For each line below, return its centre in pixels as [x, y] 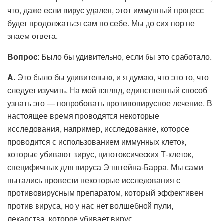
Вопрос [22, 56]
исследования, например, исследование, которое [98, 128]
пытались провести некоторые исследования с [94, 180]
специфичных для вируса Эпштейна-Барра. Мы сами [105, 167]
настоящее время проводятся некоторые [83, 115]
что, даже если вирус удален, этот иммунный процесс [106, 10]
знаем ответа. [33, 36]
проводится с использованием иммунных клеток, [97, 141]
